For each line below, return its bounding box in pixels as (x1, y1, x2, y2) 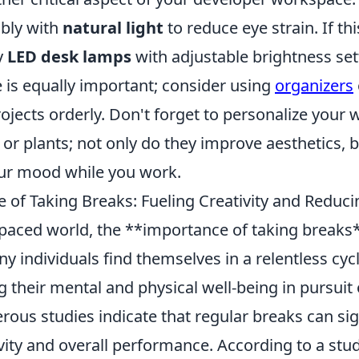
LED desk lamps (7, 46, 131, 68)
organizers (275, 75, 353, 97)
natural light (63, 17, 163, 39)
